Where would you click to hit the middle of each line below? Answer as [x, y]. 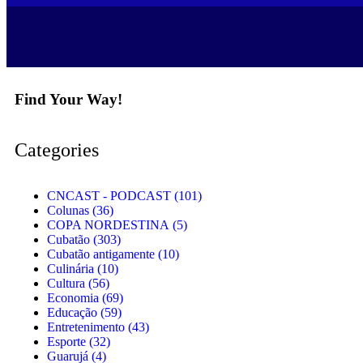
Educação [72, 312]
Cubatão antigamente [101, 254]
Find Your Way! [68, 99]
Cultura [66, 283]
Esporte [66, 341]
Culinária [70, 268]
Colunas [68, 210]
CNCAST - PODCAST [109, 195]
